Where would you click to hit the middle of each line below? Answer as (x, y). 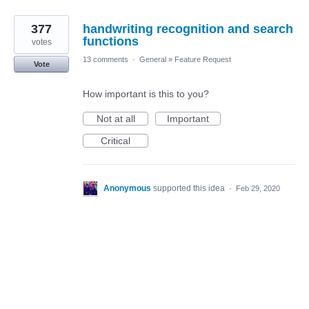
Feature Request (203, 59)
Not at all (116, 118)
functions (111, 41)
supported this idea (190, 188)
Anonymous (127, 188)
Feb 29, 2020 (258, 188)
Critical (116, 140)
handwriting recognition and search (188, 29)
